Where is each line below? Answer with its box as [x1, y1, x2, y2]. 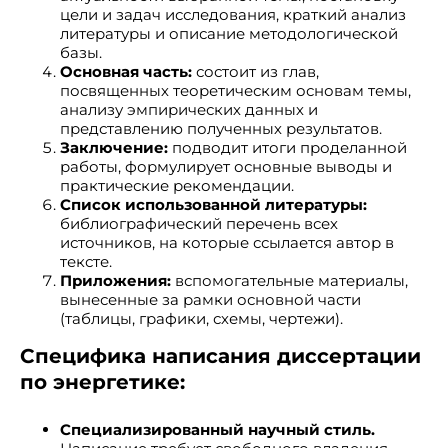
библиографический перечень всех [60, 214, 338, 233]
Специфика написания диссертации [20, 344, 421, 368]
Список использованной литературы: [60, 195, 367, 214]
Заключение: [60, 138, 168, 157]
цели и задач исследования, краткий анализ [60, 5, 406, 24]
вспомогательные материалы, [171, 271, 408, 290]
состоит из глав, [192, 62, 319, 81]
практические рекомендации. [60, 176, 294, 195]
